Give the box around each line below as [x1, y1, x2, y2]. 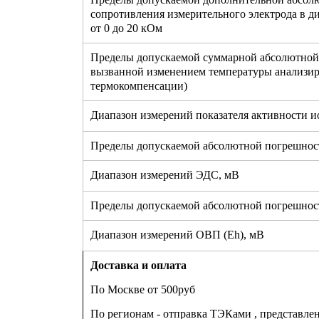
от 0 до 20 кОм [90, 22, 162, 35]
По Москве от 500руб [90, 283, 195, 296]
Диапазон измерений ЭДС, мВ [90, 169, 239, 182]
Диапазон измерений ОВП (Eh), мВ [90, 229, 264, 241]
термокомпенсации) [90, 80, 187, 93]
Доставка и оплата [90, 259, 187, 272]
